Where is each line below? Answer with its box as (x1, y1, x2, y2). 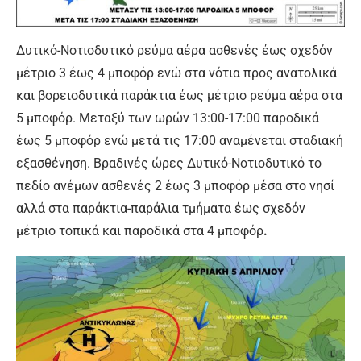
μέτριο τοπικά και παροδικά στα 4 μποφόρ (16, 222, 263, 239)
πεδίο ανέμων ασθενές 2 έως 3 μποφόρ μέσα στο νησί (16, 177, 334, 193)
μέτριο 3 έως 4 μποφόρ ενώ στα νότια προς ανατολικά (16, 64, 337, 81)
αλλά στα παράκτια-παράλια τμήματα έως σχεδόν (16, 200, 305, 216)
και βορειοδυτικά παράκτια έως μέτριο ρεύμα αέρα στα (16, 87, 342, 103)
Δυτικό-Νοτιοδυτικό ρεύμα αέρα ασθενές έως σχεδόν (16, 42, 333, 58)
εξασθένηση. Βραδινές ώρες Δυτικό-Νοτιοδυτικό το (16, 155, 322, 171)
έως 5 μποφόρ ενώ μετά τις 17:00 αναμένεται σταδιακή (16, 132, 343, 148)
